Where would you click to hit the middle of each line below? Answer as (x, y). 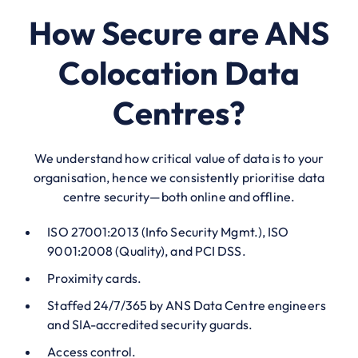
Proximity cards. (94, 278)
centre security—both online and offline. (179, 196)
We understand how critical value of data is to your (179, 158)
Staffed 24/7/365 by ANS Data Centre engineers (187, 305)
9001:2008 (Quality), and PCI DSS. (147, 251)
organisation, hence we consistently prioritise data (179, 177)
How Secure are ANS (179, 32)
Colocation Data (179, 72)
